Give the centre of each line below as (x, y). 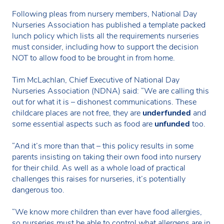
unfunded (172, 124)
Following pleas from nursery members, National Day (104, 14)
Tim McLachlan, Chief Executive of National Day (96, 80)
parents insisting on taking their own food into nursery (106, 157)
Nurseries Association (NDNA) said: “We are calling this (110, 91)
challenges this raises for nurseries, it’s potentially (99, 179)
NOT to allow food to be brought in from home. (93, 58)
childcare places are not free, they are (77, 113)
